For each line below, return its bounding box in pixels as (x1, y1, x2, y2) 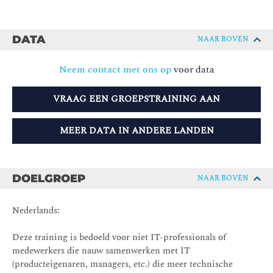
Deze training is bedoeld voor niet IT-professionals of (12, 230, 226, 245)
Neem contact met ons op (58, 62, 171, 77)
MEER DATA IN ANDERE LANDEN (59, 124, 214, 138)
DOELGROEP (12, 172, 85, 186)
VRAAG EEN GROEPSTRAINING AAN (53, 92, 220, 107)
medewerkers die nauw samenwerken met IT (12, 244, 190, 258)
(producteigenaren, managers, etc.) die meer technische (12, 257, 233, 272)
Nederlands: (12, 204, 60, 218)
